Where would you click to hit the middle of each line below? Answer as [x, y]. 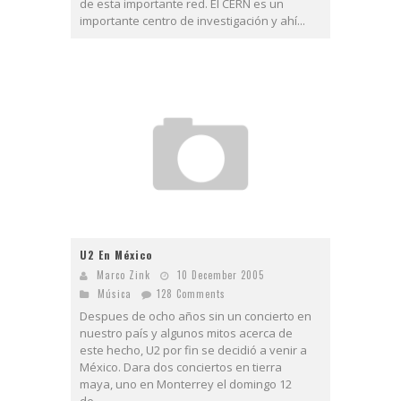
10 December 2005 [221, 275]
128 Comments [191, 294]
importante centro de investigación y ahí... [192, 20]
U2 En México [116, 255]
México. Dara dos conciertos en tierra [181, 367]
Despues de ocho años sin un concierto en [196, 316]
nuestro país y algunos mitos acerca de [186, 333]
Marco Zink [124, 275]
